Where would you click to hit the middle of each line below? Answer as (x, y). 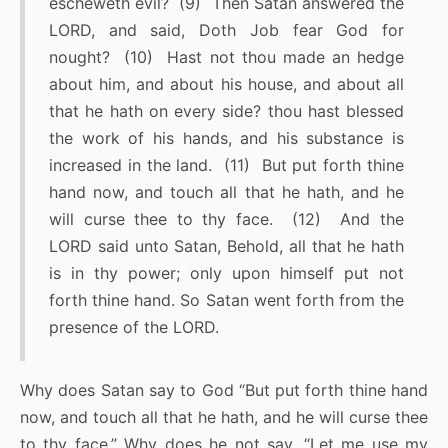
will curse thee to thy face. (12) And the (226, 219)
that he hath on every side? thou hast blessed (226, 111)
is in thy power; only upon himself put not (226, 273)
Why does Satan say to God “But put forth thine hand (224, 390)
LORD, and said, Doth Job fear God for (226, 30)
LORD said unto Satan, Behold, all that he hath (226, 246)
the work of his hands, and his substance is (226, 138)
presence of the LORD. (134, 327)
